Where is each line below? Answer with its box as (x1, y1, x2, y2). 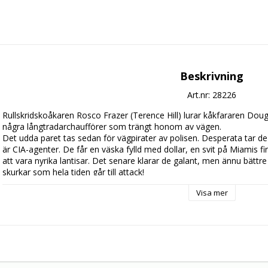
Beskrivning (180, 69, 243, 84)
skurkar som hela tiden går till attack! (2, 166, 144, 178)
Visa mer (196, 187, 228, 199)
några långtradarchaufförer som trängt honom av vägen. (2, 121, 221, 133)
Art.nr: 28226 (187, 89, 236, 101)
